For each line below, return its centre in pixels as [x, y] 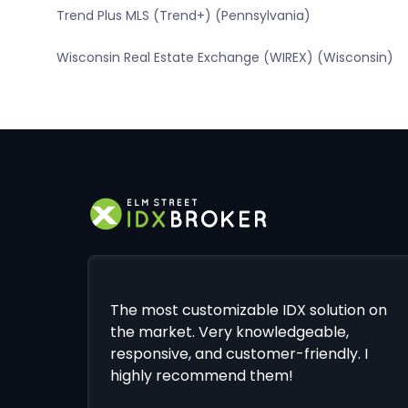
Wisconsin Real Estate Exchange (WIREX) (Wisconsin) [224, 58]
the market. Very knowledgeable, [229, 332]
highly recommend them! [201, 376]
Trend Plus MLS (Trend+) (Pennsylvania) [183, 16]
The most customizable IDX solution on [248, 311]
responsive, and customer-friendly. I [239, 354]
